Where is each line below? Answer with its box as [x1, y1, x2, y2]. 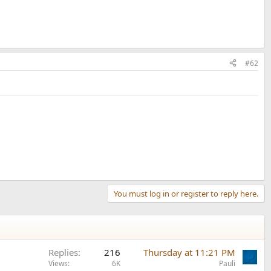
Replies [48, 246, 78, 258]
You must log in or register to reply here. [114, 188, 258, 199]
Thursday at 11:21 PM [143, 246, 235, 258]
